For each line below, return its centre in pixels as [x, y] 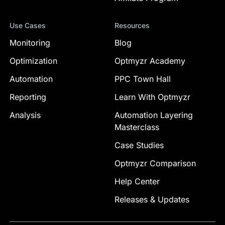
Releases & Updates [152, 199]
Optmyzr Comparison [155, 163]
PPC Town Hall [143, 79]
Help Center [137, 181]
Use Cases [27, 25]
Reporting [28, 97]
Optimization [33, 61]
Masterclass [137, 127]
